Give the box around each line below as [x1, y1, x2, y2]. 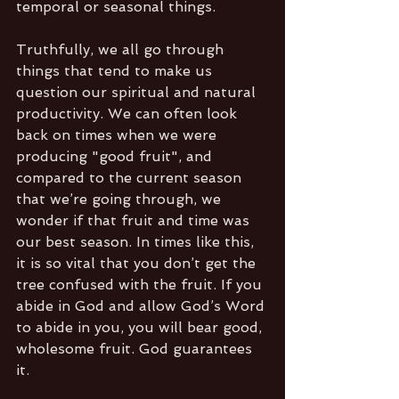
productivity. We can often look [16, 104, 241, 122]
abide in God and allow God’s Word [16, 297, 269, 314]
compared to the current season [16, 168, 246, 186]
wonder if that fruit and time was [16, 211, 254, 229]
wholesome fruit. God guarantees [16, 339, 256, 357]
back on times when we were [16, 126, 221, 143]
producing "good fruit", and [16, 147, 216, 165]
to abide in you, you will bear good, [16, 318, 266, 336]
